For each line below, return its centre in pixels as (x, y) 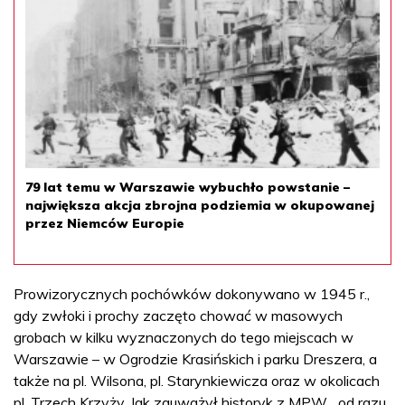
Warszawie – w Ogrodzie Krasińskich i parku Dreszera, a (195, 358)
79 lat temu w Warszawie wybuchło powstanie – (188, 187)
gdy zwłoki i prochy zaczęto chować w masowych (178, 315)
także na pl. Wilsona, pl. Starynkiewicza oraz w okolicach (197, 380)
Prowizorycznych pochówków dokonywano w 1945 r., (192, 293)
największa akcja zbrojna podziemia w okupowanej (200, 205)
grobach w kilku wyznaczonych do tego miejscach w (184, 337)
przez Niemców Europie (105, 223)
